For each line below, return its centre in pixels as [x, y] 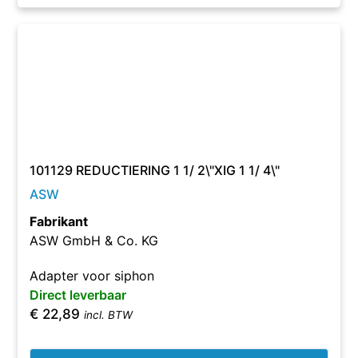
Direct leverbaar [78, 295]
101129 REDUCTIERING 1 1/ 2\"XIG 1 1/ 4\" [155, 170]
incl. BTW [109, 315]
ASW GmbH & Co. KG [94, 241]
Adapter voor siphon [92, 276]
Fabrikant [59, 221]
